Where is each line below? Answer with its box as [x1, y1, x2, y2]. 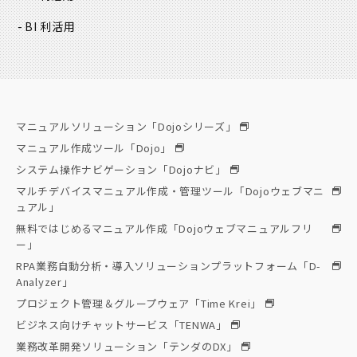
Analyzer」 [16, 274, 73, 290]
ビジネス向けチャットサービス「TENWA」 [16, 317, 227, 333]
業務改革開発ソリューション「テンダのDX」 [16, 339, 237, 355]
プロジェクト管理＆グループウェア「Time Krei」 [16, 296, 261, 312]
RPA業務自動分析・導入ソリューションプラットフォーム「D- [16, 258, 321, 274]
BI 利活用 [25, 18, 76, 35]
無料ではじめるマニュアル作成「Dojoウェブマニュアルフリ [16, 221, 313, 237]
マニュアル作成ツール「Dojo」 [16, 140, 172, 156]
